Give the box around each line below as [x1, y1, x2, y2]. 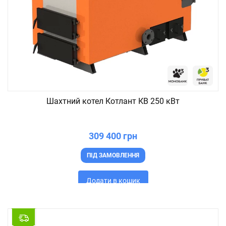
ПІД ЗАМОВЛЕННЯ [87, 152, 139, 159]
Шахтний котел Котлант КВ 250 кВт [46, 96, 180, 106]
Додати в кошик [86, 177, 140, 185]
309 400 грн [89, 131, 137, 141]
